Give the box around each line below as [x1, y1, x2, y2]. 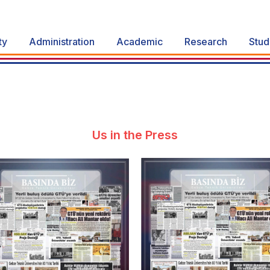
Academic [116, 36, 163, 48]
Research [184, 36, 227, 48]
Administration [28, 36, 95, 48]
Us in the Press [92, 128, 178, 143]
